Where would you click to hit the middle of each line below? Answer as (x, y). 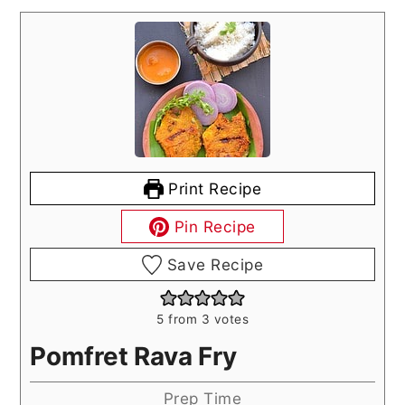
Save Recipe (213, 265)
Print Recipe (212, 189)
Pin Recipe (212, 227)
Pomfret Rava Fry (134, 357)
